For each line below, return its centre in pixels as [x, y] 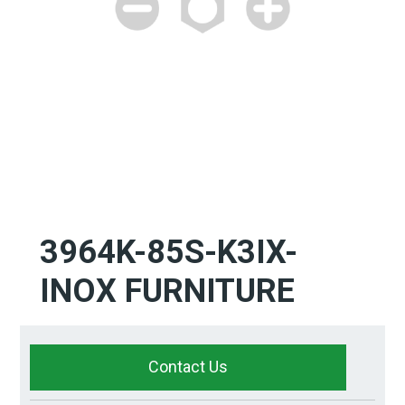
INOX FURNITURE [168, 291]
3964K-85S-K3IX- [169, 252]
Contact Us [188, 367]
